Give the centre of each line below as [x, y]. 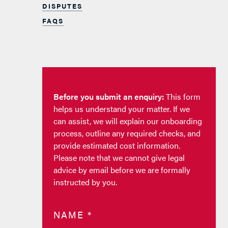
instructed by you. [85, 182]
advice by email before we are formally [122, 170]
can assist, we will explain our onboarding [127, 121]
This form [182, 97]
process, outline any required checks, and [127, 133]
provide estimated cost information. [117, 146]
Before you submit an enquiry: [108, 97]
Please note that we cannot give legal [119, 158]
